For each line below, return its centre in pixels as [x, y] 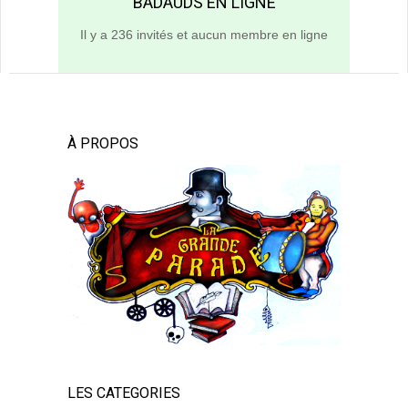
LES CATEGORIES [124, 393]
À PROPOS [103, 144]
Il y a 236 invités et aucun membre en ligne [204, 35]
